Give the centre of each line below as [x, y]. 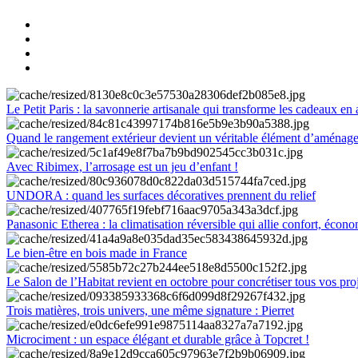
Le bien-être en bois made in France [97, 253]
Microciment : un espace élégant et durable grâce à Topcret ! [158, 339]
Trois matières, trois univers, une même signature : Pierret [150, 310]
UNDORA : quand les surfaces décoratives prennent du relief [161, 195]
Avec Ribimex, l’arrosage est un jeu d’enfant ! [122, 166]
